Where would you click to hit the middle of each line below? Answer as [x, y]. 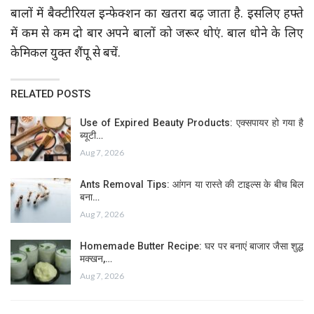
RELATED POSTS [50, 94]
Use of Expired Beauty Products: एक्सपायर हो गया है [192, 123]
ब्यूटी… [91, 136]
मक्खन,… [96, 259]
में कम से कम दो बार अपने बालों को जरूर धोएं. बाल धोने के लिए [157, 35]
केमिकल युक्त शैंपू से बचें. [66, 54]
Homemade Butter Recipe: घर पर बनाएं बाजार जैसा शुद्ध [192, 246]
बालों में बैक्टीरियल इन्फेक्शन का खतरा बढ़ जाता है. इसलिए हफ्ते [157, 15]
